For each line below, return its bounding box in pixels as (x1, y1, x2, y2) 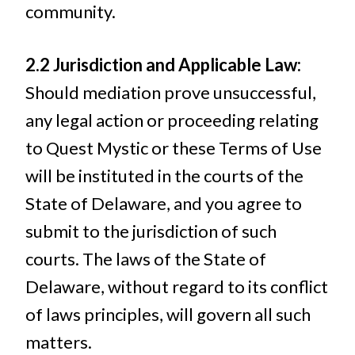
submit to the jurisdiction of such (25, 220, 277, 242)
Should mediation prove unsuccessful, (25, 82, 316, 103)
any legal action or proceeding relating (25, 109, 319, 131)
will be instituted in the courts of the (25, 165, 303, 186)
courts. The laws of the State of (25, 248, 266, 269)
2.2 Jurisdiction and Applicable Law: (25, 54, 301, 75)
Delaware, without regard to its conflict (25, 276, 328, 297)
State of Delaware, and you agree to (25, 193, 302, 214)
